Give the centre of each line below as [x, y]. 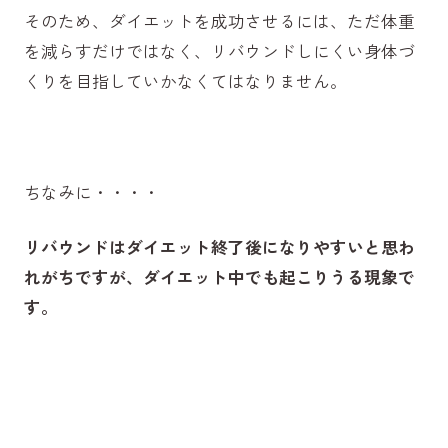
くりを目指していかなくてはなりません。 [185, 80]
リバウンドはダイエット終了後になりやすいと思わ [219, 247]
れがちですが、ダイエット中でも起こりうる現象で [219, 277]
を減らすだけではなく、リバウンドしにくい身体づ [219, 50]
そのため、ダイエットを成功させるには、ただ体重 [219, 20]
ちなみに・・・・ [91, 191]
